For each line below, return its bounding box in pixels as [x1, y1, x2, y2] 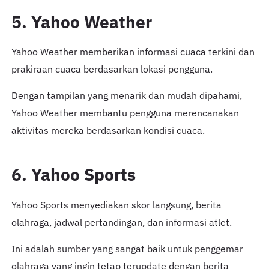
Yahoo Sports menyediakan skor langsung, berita [11, 198, 222, 211]
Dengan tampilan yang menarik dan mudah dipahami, [11, 89, 242, 103]
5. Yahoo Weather [11, 10, 152, 33]
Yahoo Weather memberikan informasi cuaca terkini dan [11, 45, 255, 59]
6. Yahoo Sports [11, 163, 136, 186]
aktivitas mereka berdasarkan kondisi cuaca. [11, 124, 205, 138]
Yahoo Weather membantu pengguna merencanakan [11, 106, 239, 120]
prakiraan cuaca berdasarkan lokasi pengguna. [11, 62, 213, 76]
